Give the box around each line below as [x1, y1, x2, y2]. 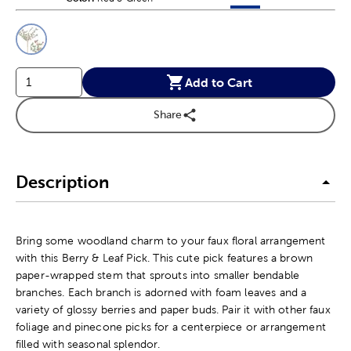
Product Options [15, 13, 150, 33]
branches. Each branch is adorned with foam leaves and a [16, 285, 307, 299]
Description [16, 172, 109, 193]
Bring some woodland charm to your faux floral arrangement [16, 233, 326, 247]
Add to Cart [184, 74, 252, 89]
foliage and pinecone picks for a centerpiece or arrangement [16, 320, 326, 333]
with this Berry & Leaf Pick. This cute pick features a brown [16, 251, 313, 264]
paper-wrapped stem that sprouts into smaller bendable [16, 268, 299, 281]
